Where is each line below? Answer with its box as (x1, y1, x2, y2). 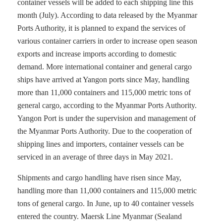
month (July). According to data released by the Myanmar (17, 11, 197, 19)
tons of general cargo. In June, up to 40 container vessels (17, 199, 194, 208)
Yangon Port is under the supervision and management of (17, 114, 196, 122)
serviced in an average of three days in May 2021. (17, 153, 173, 161)
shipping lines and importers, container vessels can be (17, 140, 184, 148)
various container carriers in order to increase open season (17, 37, 197, 45)
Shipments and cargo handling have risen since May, (17, 173, 181, 182)
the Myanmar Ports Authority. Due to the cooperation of (17, 127, 192, 135)
